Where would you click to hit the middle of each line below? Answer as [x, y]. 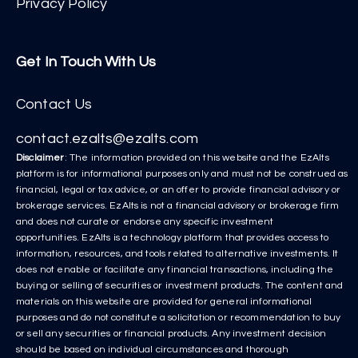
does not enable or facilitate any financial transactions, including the [175, 270]
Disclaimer [40, 158]
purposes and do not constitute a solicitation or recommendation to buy [179, 318]
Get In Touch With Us [86, 62]
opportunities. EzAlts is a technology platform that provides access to [173, 238]
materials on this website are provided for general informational [164, 302]
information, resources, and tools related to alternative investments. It [177, 254]
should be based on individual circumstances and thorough [152, 350]
